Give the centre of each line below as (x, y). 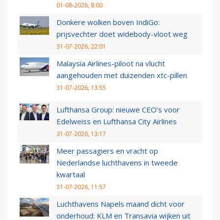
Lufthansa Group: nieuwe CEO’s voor (118, 110)
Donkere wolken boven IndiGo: (108, 22)
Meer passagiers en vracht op (107, 151)
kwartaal (71, 175)
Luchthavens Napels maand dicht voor (121, 204)
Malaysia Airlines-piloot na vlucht (111, 64)
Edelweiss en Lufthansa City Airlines (117, 122)
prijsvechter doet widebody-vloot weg (122, 34)
